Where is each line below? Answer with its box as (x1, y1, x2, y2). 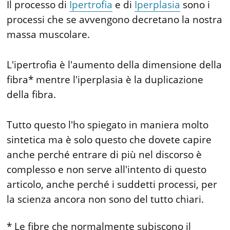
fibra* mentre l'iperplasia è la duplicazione (7, 72, 204, 86)
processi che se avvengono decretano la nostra (7, 12, 223, 26)
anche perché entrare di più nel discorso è (7, 147, 202, 161)
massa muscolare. (7, 27, 90, 41)
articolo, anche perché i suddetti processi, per (7, 177, 218, 191)
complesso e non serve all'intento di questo (7, 162, 207, 176)
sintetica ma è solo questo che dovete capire (7, 132, 212, 146)
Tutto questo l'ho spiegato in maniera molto (7, 118, 209, 131)
